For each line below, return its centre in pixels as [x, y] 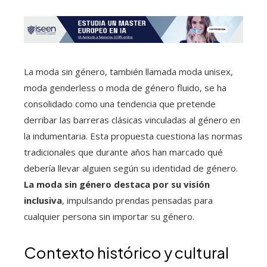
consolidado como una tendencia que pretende [120, 104]
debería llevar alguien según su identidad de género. [131, 168]
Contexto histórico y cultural [126, 253]
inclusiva [43, 201]
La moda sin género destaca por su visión [117, 184]
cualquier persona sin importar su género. [109, 217]
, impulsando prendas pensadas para [137, 201]
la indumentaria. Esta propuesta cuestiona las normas [133, 136]
